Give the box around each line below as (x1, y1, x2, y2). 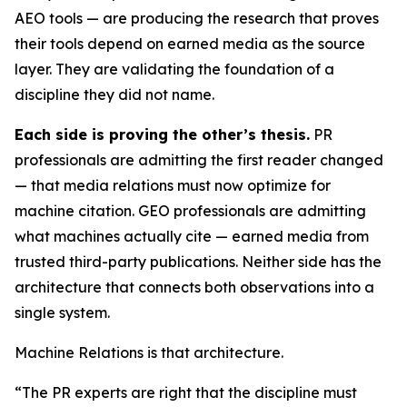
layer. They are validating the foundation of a (15, 59, 334, 78)
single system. (15, 303, 110, 322)
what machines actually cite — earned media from (15, 226, 369, 245)
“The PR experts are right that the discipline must (15, 382, 357, 402)
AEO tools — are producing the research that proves (15, 8, 379, 27)
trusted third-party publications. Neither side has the (15, 252, 382, 271)
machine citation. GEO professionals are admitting (15, 201, 366, 220)
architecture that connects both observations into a (15, 277, 374, 296)
